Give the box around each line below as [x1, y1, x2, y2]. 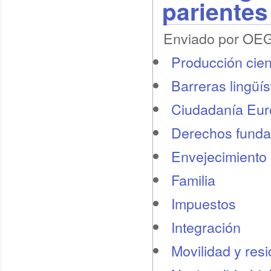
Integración [171, 217, 241, 237]
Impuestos [171, 193, 236, 214]
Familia [171, 169, 215, 190]
